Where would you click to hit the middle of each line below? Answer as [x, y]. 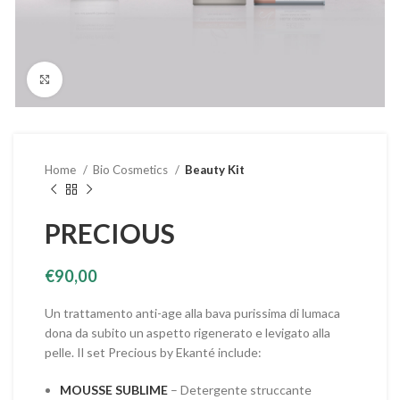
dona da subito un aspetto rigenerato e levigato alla [187, 333]
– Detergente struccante [240, 390]
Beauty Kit [215, 170]
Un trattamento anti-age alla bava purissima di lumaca [192, 313]
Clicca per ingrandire [122, 79]
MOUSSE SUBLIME [114, 390]
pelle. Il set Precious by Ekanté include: [153, 352]
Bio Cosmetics [132, 170]
